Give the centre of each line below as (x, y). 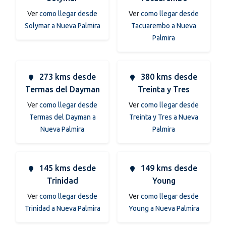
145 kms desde (67, 168)
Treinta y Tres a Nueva (164, 117)
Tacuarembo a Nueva (164, 25)
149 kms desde (168, 168)
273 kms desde (67, 76)
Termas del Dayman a (62, 117)
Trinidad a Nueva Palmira (62, 208)
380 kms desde (168, 76)
